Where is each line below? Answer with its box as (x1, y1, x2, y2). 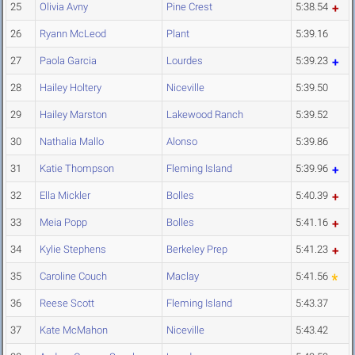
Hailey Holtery (40, 82, 101, 94)
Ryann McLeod (40, 28, 106, 40)
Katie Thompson (40, 162, 114, 175)
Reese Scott (40, 297, 94, 310)
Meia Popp (40, 216, 87, 229)
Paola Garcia (40, 55, 97, 67)
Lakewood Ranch (166, 109, 243, 121)
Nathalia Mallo (40, 136, 104, 148)
